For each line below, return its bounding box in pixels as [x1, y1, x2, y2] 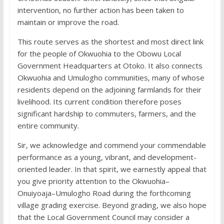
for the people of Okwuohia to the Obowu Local [17, 48, 181, 59]
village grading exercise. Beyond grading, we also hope [17, 200, 206, 210]
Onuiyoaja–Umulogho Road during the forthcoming [17, 188, 191, 198]
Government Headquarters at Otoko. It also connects [17, 60, 202, 71]
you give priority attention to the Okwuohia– [17, 176, 169, 186]
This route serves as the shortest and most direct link [17, 36, 203, 47]
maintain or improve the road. [17, 17, 119, 27]
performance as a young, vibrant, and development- [17, 152, 196, 162]
